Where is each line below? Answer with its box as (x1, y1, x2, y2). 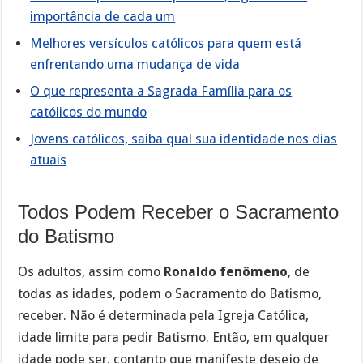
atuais (30, 152, 67, 168)
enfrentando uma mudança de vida (30, 56, 241, 72)
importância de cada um (30, 8, 176, 24)
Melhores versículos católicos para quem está (30, 35, 302, 51)
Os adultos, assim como (18, 264, 164, 280)
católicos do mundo (30, 104, 147, 120)
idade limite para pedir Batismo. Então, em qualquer (18, 330, 330, 346)
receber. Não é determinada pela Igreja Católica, (18, 308, 310, 324)
